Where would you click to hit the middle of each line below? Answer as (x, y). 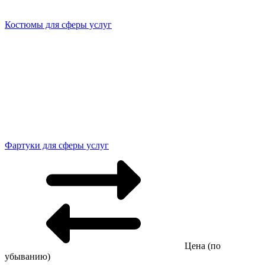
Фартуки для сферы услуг (57, 145)
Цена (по (201, 245)
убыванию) (28, 256)
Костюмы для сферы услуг (58, 24)
